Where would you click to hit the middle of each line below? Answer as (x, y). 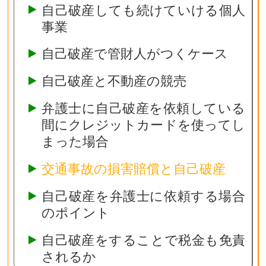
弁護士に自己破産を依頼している (143, 108)
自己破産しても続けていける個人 (143, 10)
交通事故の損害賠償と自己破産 (133, 169)
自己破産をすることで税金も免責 (143, 240)
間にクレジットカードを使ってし (143, 125)
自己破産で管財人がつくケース (134, 54)
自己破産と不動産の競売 (114, 81)
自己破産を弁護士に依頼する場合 (143, 196)
